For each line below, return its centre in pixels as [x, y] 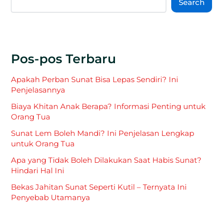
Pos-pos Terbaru [64, 59]
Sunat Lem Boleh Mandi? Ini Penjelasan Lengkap [103, 133]
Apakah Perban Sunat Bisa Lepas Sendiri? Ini [95, 79]
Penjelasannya [38, 90]
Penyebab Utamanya [51, 197]
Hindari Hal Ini [38, 170]
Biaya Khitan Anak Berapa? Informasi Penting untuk [109, 106]
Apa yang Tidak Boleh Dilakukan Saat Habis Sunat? [107, 160]
